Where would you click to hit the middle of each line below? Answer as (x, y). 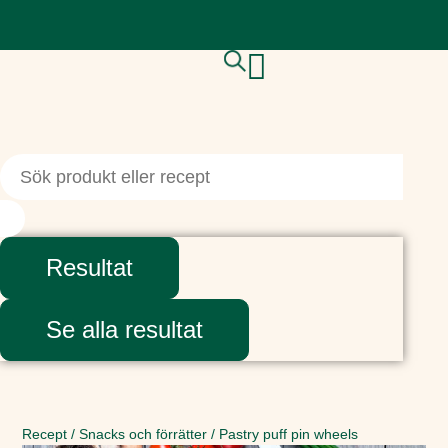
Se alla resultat (124, 329)
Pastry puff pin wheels (289, 434)
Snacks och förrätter (143, 434)
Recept (45, 434)
